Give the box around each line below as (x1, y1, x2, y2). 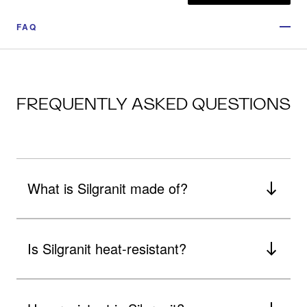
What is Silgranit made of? (27, 177, 188, 198)
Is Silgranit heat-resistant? (27, 238, 186, 258)
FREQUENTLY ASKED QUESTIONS (16, 93, 291, 114)
